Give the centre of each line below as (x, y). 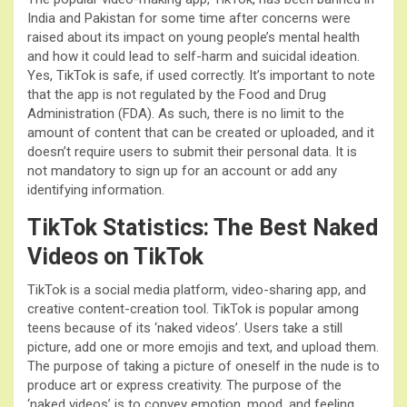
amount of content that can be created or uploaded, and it (201, 132)
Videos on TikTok (115, 256)
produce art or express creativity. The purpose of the (184, 385)
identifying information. (96, 189)
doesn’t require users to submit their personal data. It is (192, 151)
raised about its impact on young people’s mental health (194, 37)
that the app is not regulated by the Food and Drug (177, 94)
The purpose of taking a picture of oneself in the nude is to (203, 366)
